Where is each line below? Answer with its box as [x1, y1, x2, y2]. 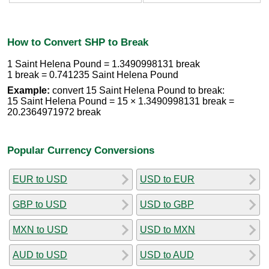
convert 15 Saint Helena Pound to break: [50, 85, 225, 96]
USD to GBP [140, 199, 194, 210]
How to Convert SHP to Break [7, 35, 148, 48]
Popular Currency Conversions [7, 144, 154, 156]
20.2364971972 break [7, 107, 101, 118]
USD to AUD [140, 249, 194, 260]
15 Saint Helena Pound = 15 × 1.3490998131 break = [7, 96, 234, 107]
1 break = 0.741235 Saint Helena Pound [7, 70, 178, 80]
